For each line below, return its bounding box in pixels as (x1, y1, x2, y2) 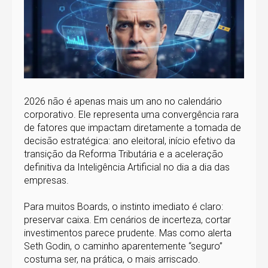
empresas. (24, 174, 69, 186)
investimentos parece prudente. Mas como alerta (24, 227, 232, 239)
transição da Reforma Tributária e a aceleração (24, 148, 223, 160)
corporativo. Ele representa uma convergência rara (24, 108, 239, 120)
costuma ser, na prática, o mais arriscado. (24, 253, 200, 265)
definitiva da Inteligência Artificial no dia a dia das (24, 161, 230, 173)
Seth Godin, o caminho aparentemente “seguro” (24, 240, 223, 252)
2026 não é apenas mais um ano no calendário (24, 95, 222, 107)
